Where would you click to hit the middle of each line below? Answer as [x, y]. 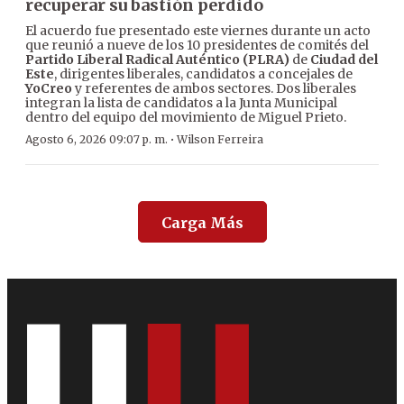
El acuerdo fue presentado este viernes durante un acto [198, 31]
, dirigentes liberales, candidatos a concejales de [203, 74]
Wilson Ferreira [220, 140]
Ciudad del [344, 60]
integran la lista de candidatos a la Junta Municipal [181, 103]
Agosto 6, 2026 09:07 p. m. [96, 140]
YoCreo [49, 89]
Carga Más [202, 223]
